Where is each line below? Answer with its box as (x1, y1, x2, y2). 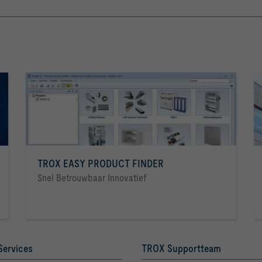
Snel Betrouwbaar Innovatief (37, 172, 146, 184)
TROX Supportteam (142, 242, 221, 255)
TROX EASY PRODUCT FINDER (37, 157, 164, 170)
